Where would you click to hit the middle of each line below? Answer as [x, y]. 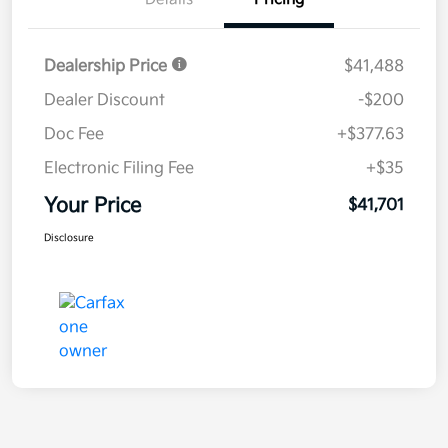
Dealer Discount [104, 101]
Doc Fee [74, 135]
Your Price [92, 206]
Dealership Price [107, 67]
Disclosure [69, 238]
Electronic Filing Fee [119, 169]
